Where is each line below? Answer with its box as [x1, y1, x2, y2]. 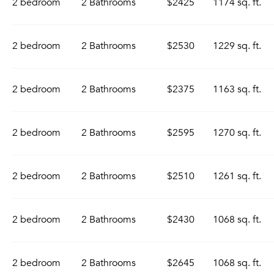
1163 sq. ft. [213, 83, 261, 95]
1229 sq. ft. [213, 40, 261, 52]
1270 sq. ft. [213, 127, 261, 139]
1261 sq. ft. [213, 170, 261, 182]
